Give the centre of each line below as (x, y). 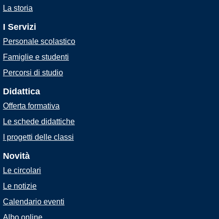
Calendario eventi (34, 202)
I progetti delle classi (38, 137)
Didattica (22, 91)
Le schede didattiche (39, 121)
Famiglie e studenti (36, 57)
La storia (18, 8)
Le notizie (20, 186)
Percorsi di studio (33, 73)
